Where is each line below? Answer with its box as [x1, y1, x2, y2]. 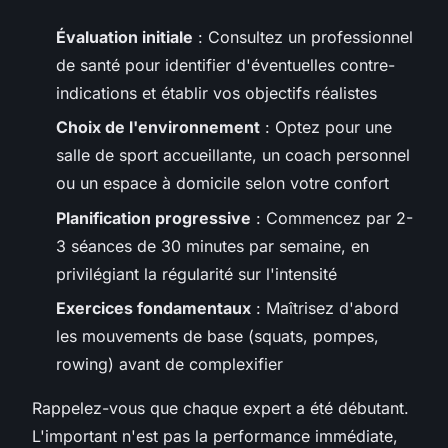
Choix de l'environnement [56, 117, 260, 138]
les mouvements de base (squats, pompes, [56, 326, 379, 347]
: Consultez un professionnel [193, 26, 413, 47]
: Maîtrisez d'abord [251, 298, 399, 319]
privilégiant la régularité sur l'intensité [56, 263, 337, 284]
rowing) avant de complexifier [56, 354, 283, 375]
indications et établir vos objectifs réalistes [56, 82, 377, 103]
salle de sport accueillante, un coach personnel [56, 145, 410, 166]
